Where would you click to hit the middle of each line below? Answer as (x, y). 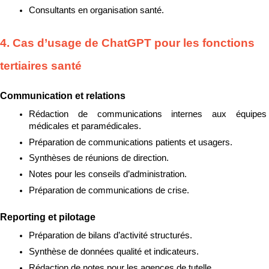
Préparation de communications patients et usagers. (131, 142)
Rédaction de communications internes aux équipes (148, 114)
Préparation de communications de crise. (109, 190)
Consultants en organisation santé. (96, 11)
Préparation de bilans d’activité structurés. (110, 236)
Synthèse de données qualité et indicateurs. (114, 252)
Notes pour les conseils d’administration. (108, 174)
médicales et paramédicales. (85, 126)
